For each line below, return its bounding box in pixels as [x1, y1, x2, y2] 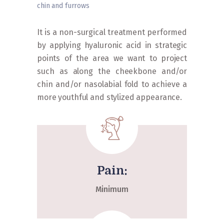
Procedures [142, 13, 173, 19]
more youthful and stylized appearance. [37, 92, 182, 102]
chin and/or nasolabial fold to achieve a [37, 79, 187, 89]
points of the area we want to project [37, 53, 187, 63]
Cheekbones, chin [145, 19, 190, 25]
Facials [122, 19, 141, 25]
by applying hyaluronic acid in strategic [37, 40, 187, 50]
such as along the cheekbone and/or [37, 66, 187, 76]
